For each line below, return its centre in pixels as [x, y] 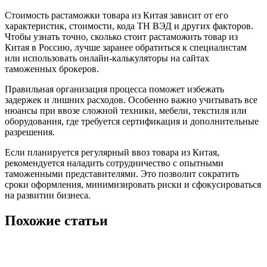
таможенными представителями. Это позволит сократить [122, 174]
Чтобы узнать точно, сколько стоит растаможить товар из [121, 37]
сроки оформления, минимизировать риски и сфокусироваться [133, 185]
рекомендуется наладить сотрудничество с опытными [114, 163]
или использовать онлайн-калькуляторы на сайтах [107, 58]
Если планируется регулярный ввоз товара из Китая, [112, 153]
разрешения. [30, 132]
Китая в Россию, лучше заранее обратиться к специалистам [126, 48]
